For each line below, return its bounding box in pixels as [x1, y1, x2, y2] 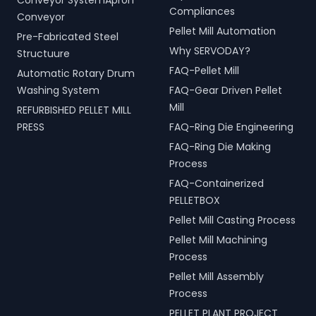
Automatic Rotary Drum [17, 66, 135, 80]
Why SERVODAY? [169, 44, 250, 58]
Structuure [17, 47, 70, 61]
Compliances [169, 4, 235, 18]
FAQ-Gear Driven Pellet [169, 83, 282, 97]
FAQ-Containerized [169, 176, 264, 190]
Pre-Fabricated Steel [17, 30, 119, 44]
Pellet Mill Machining [169, 233, 267, 247]
